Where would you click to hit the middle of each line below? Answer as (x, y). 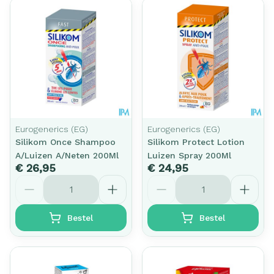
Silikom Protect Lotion (196, 142)
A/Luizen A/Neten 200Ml (67, 155)
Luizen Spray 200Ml (189, 155)
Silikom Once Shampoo (65, 142)
